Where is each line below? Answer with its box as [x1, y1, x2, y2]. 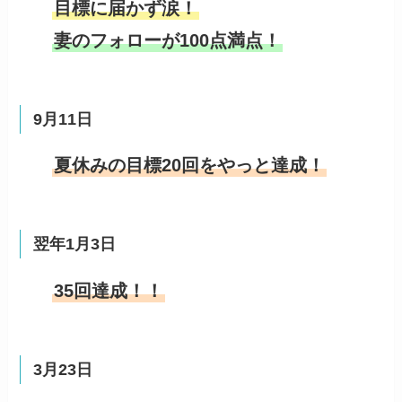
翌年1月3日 [32, 235, 116, 254]
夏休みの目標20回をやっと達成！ [54, 155, 326, 176]
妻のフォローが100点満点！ [54, 30, 282, 50]
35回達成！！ [54, 281, 164, 301]
